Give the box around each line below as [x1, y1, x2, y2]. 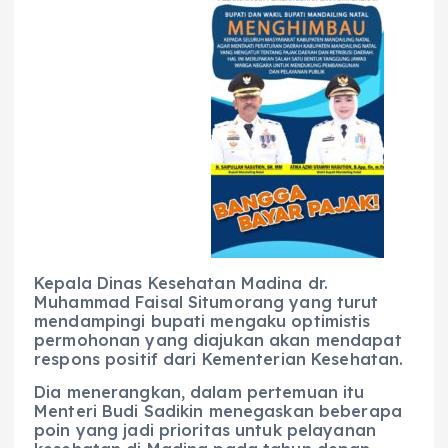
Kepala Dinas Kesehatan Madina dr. [34, 273, 329, 294]
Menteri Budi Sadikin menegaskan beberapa [34, 401, 402, 422]
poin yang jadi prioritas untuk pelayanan [34, 420, 376, 441]
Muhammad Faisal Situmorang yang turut [34, 292, 379, 313]
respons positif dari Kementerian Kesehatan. [34, 349, 404, 370]
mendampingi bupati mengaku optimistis [34, 311, 371, 332]
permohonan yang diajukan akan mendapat [34, 330, 402, 351]
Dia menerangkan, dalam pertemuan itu [34, 382, 365, 403]
